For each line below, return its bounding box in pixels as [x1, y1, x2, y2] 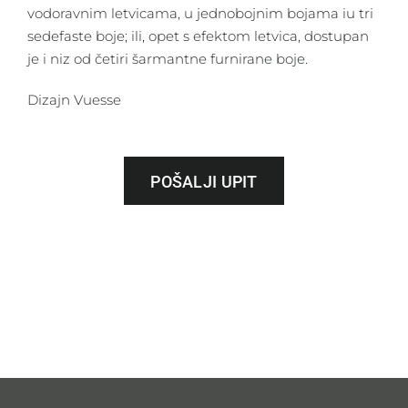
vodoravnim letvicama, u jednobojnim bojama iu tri [26, 5, 373, 23]
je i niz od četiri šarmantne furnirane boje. [26, 50, 308, 68]
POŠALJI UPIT [150, 172, 258, 192]
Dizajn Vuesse [26, 91, 121, 109]
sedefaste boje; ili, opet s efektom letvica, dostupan [26, 27, 369, 46]
